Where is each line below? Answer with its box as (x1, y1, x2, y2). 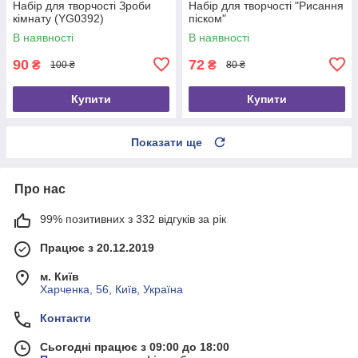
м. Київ (40, 269, 79, 283)
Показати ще (131, 135, 202, 149)
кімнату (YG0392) (13, 11, 104, 25)
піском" (189, 11, 226, 25)
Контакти (40, 311, 91, 324)
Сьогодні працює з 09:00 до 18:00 (40, 340, 229, 353)
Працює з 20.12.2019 (40, 241, 154, 254)
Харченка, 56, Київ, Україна (40, 282, 183, 296)
